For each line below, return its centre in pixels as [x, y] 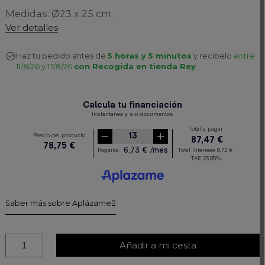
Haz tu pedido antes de [64, 56]
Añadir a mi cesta [158, 245]
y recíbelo [212, 56]
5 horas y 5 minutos [149, 56]
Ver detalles [31, 28]
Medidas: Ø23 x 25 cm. [59, 14]
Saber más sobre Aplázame [58, 203]
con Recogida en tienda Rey [135, 67]
